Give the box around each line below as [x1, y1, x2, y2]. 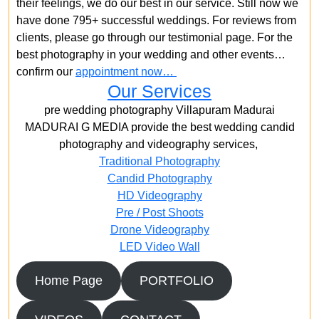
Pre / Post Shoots [115, 206, 204, 219]
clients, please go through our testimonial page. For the [16, 31, 293, 43]
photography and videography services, [58, 138, 261, 150]
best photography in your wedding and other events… [16, 48, 286, 61]
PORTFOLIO [139, 273, 214, 288]
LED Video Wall [119, 241, 200, 253]
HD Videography [117, 189, 202, 202]
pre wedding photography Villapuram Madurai [44, 104, 275, 116]
